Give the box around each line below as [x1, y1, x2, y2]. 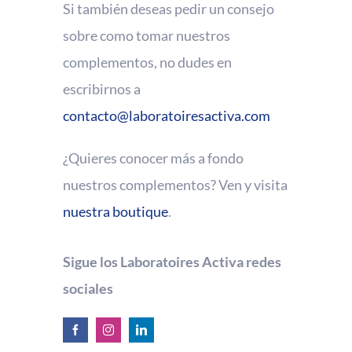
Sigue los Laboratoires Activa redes [63, 253, 281, 271]
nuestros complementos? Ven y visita [63, 175, 288, 193]
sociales [63, 280, 113, 298]
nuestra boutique [63, 202, 168, 220]
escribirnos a [63, 79, 141, 97]
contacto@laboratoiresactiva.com [63, 106, 270, 124]
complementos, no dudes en [63, 53, 232, 71]
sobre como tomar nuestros [63, 26, 230, 44]
